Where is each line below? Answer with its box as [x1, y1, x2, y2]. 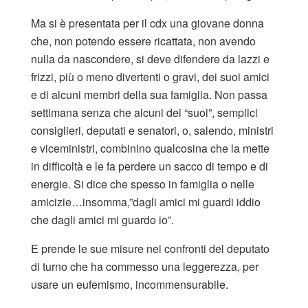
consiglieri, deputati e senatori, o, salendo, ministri [31, 122, 274, 138]
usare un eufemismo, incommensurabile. [31, 276, 228, 292]
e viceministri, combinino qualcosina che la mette [31, 140, 269, 156]
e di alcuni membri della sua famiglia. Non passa [31, 86, 267, 102]
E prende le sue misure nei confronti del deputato [31, 240, 269, 256]
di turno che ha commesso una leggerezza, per [31, 258, 258, 274]
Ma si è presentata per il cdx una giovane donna [31, 14, 264, 31]
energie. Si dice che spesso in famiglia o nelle [31, 175, 254, 192]
